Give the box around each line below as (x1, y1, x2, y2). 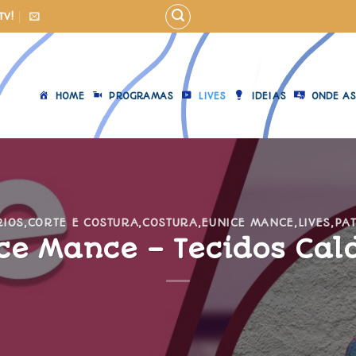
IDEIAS (250, 90, 287, 102)
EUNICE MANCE (201, 216, 294, 230)
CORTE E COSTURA (27, 216, 139, 230)
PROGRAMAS (109, 90, 174, 102)
